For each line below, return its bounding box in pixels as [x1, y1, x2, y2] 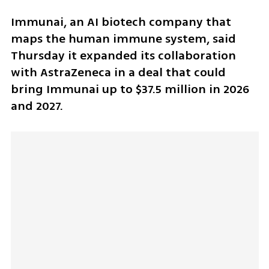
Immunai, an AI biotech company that [10, 13, 231, 31]
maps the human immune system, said [10, 29, 236, 47]
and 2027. [10, 97, 63, 115]
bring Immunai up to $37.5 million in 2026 [10, 80, 249, 98]
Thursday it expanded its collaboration [10, 46, 236, 64]
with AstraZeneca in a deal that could [10, 63, 226, 81]
